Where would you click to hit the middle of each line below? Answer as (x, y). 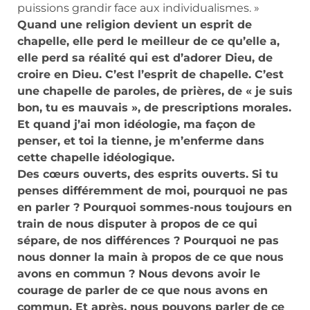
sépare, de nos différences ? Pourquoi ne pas (148, 241)
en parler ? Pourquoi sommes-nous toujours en (155, 208)
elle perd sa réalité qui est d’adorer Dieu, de (145, 58)
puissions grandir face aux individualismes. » (138, 8)
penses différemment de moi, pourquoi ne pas (153, 191)
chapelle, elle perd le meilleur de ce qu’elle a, (148, 42)
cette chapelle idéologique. (96, 158)
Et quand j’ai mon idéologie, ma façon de (136, 125)
